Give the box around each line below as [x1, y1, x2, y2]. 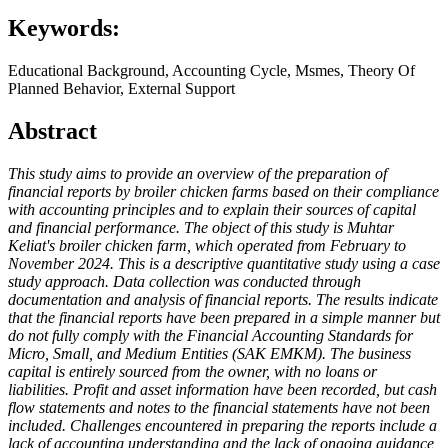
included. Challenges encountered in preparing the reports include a [8, 417, 437, 435]
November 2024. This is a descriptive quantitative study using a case [8, 255, 440, 273]
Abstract [8, 118, 97, 145]
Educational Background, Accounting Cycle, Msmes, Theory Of [8, 62, 415, 80]
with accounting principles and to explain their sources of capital [8, 201, 416, 219]
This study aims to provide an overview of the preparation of [8, 165, 387, 183]
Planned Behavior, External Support [8, 80, 235, 98]
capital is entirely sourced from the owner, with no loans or [8, 363, 377, 381]
